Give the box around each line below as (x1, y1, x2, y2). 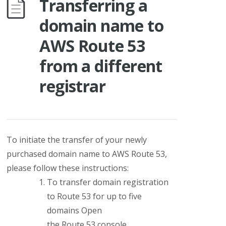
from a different (39, 55, 162, 77)
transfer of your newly (62, 134, 147, 145)
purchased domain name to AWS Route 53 (7, 148, 165, 159)
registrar (39, 75, 106, 97)
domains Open (47, 205, 102, 216)
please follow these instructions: (7, 162, 129, 174)
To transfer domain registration (47, 177, 169, 188)
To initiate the (7, 134, 63, 145)
